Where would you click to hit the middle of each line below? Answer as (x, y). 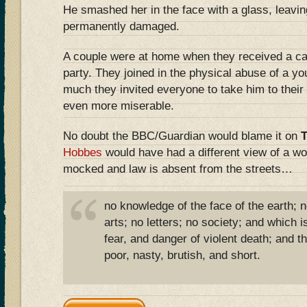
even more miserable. (119, 106)
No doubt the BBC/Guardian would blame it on (182, 136)
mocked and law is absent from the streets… (178, 169)
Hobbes (83, 153)
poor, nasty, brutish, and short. (182, 256)
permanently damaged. (121, 27)
